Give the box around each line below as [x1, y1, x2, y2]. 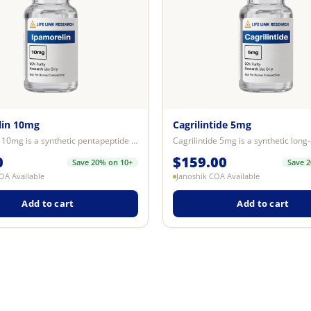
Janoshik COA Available [176, 171, 260, 181]
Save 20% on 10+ [72, 157, 133, 167]
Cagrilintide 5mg [173, 117, 251, 131]
